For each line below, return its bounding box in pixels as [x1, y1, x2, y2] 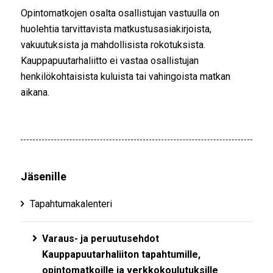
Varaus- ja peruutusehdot [41, 232, 159, 244]
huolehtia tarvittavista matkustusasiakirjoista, [20, 23, 211, 35]
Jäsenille [20, 169, 66, 183]
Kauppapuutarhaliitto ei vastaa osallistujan [20, 55, 199, 67]
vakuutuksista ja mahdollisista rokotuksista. [20, 39, 205, 51]
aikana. [20, 87, 49, 99]
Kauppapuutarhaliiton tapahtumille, [41, 248, 200, 260]
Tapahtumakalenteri [29, 197, 112, 210]
